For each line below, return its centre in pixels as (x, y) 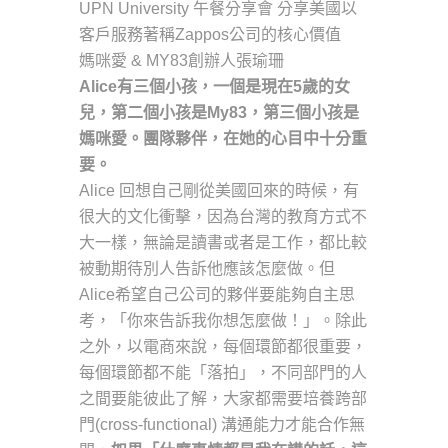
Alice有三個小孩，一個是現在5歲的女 (214, 87)
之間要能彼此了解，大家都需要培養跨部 (223, 399)
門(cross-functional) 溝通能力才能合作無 (222, 425)
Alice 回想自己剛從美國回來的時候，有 (219, 191)
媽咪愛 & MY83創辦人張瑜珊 (181, 61)
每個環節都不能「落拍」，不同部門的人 (223, 373)
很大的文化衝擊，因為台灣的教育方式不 (223, 217)
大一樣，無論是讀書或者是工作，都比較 (223, 243)
